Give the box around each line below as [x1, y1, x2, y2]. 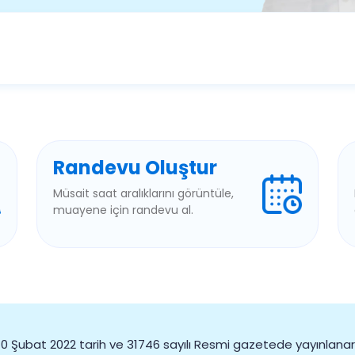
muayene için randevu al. [53, 201, 193, 218]
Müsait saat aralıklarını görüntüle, [53, 185, 234, 201]
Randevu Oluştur [53, 154, 217, 181]
